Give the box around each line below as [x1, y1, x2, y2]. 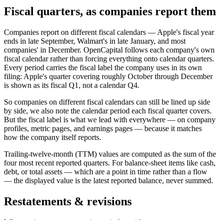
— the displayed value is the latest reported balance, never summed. [4, 176, 213, 185]
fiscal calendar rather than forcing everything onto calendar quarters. [4, 55, 214, 63]
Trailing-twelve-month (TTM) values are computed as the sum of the [4, 150, 216, 159]
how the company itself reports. [4, 133, 101, 142]
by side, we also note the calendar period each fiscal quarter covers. [4, 107, 212, 115]
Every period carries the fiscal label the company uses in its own [4, 63, 202, 72]
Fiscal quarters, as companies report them [4, 5, 216, 18]
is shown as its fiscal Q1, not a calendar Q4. [4, 81, 139, 90]
